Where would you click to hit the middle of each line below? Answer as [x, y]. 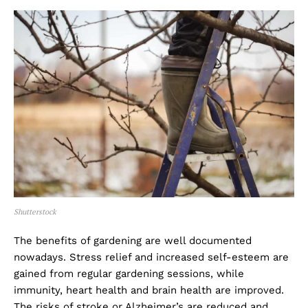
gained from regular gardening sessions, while [129, 273]
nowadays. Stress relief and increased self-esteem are [151, 257]
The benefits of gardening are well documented [133, 240]
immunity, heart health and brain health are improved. [149, 290]
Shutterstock [35, 211]
